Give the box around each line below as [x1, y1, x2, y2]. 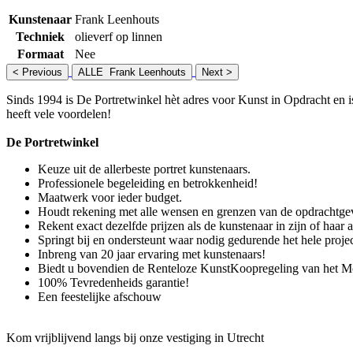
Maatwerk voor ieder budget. [38, 190, 182, 204]
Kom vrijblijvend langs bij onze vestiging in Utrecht [6, 330, 264, 344]
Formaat [17, 46, 64, 61]
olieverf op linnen [75, 29, 162, 43]
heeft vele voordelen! [6, 106, 114, 121]
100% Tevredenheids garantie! [38, 275, 189, 289]
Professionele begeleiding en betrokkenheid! [38, 176, 258, 190]
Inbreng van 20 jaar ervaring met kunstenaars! [38, 247, 266, 261]
